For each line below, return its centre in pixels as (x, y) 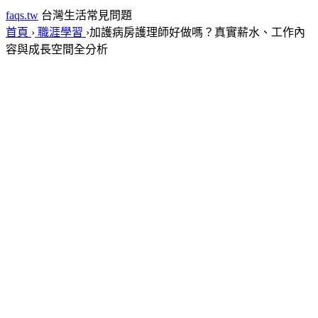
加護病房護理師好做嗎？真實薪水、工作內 (197, 32)
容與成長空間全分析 (57, 49)
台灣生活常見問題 (87, 15)
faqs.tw (22, 15)
